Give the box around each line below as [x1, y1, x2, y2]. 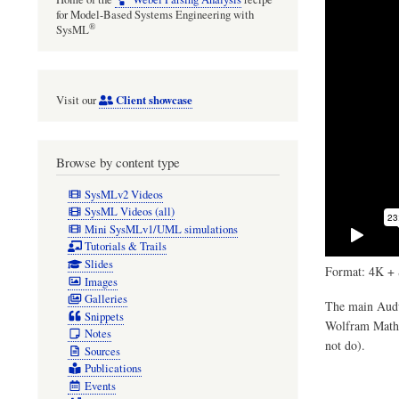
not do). [324, 336, 365, 354]
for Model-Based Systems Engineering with [56, 7, 254, 23]
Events [84, 378, 116, 394]
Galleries [84, 291, 127, 307]
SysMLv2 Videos [84, 186, 163, 202]
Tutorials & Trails [84, 239, 167, 255]
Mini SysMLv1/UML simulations [84, 221, 238, 237]
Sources [84, 343, 120, 359]
